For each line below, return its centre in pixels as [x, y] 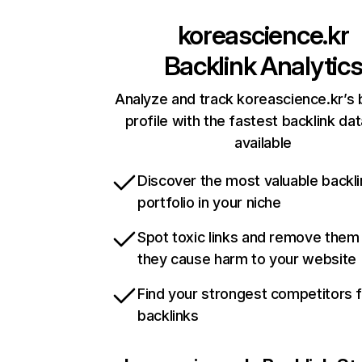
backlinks [168, 316]
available [263, 143]
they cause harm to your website [247, 259]
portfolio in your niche [209, 203]
